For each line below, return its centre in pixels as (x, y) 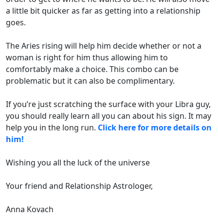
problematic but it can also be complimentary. (90, 81)
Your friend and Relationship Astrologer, (79, 186)
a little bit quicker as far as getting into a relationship (103, 11)
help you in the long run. (52, 128)
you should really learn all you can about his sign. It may (109, 116)
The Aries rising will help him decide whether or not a (104, 46)
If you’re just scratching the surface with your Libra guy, (108, 104)
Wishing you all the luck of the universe (78, 163)
